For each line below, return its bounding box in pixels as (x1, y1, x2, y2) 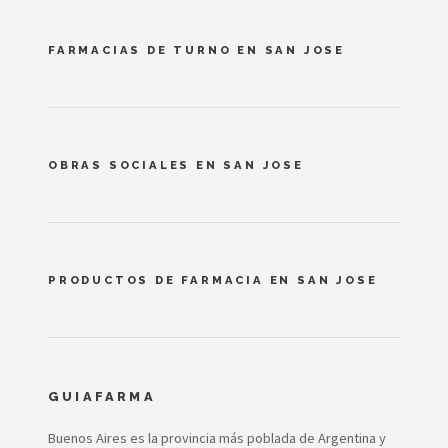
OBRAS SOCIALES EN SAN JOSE (48, 157, 304, 172)
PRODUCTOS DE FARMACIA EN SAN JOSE (48, 272, 378, 287)
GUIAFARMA (48, 388, 156, 404)
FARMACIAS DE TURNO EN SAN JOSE (48, 42, 345, 57)
